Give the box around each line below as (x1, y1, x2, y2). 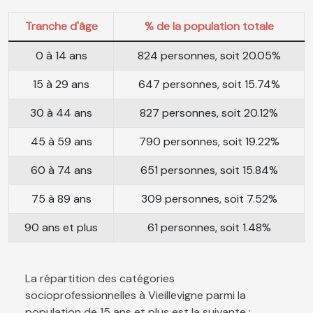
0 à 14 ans (35, 48, 87, 64)
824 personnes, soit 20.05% (137, 48, 281, 64)
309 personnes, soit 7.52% (140, 191, 277, 207)
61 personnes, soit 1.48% (147, 220, 271, 235)
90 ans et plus (24, 220, 98, 235)
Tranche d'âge (24, 19, 98, 34)
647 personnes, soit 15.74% (138, 77, 280, 92)
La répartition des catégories (25, 271, 175, 286)
